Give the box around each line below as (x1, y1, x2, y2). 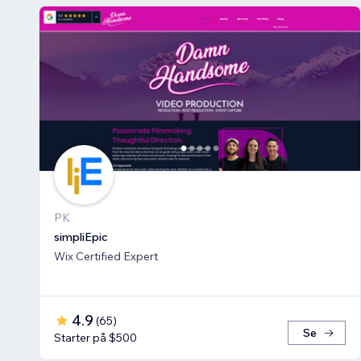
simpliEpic (54, 230, 108, 245)
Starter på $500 (54, 330, 137, 346)
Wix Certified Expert (54, 249, 158, 264)
